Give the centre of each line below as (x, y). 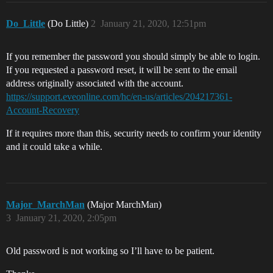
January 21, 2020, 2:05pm (66, 218)
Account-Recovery (43, 110)
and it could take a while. (54, 147)
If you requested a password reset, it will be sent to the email (122, 70)
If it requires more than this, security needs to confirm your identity (134, 133)
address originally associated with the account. (95, 83)
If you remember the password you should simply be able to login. (133, 56)
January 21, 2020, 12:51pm (153, 23)
